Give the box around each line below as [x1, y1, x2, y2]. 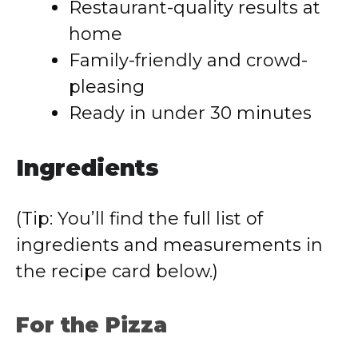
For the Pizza [16, 312, 167, 338]
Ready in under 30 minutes [69, 102, 312, 124]
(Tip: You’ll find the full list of [16, 208, 263, 229]
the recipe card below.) [16, 261, 218, 282]
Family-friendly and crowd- [69, 50, 308, 71]
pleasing [69, 76, 145, 97]
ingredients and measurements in [16, 234, 323, 256]
